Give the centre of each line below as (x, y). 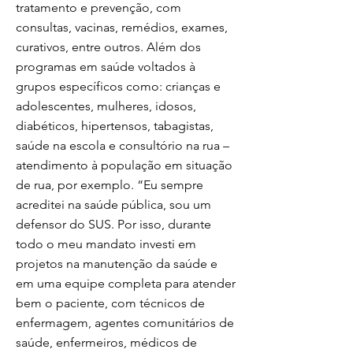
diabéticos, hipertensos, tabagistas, (115, 126)
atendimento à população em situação (124, 165)
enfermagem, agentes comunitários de (125, 323)
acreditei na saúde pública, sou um (113, 204)
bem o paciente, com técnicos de (110, 303)
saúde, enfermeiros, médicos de (106, 342)
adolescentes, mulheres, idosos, (106, 106)
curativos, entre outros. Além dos (108, 47)
